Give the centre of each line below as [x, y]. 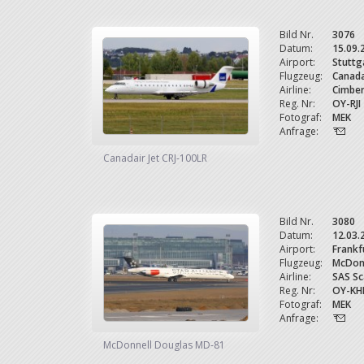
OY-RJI [347, 104]
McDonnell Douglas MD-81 [164, 345]
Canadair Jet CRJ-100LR [155, 158]
